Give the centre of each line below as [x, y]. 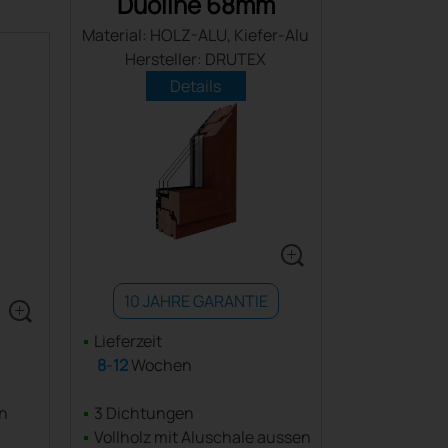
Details [195, 86]
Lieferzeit [126, 341]
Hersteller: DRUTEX [195, 59]
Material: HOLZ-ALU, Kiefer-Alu [195, 35]
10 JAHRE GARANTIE [195, 301]
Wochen [159, 365]
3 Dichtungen [142, 413]
